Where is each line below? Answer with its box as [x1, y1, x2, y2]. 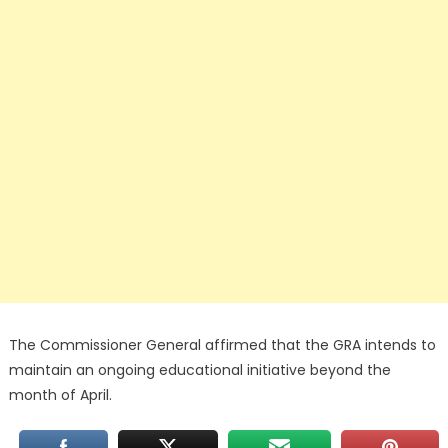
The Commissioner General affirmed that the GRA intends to [8, 334, 436, 355]
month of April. [8, 384, 112, 405]
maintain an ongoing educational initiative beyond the [8, 359, 391, 380]
